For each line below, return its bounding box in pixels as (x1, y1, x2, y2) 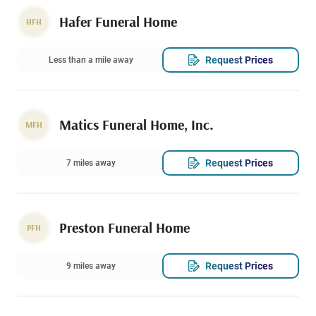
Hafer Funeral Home (59, 13, 177, 31)
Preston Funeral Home (59, 219, 190, 237)
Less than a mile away (49, 55, 133, 66)
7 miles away (66, 158, 116, 169)
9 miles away (66, 261, 116, 272)
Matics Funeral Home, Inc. (59, 116, 214, 134)
